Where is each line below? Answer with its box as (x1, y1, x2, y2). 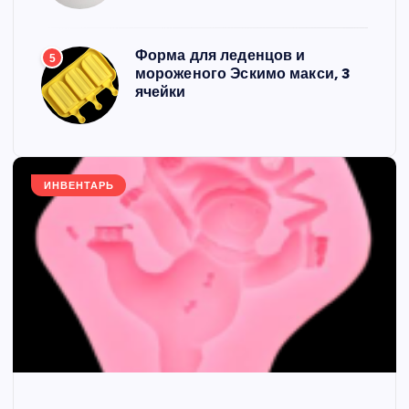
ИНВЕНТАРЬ (43, 179, 114, 192)
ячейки (134, 82, 186, 100)
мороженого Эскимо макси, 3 (134, 64, 351, 82)
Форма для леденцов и (134, 46, 306, 64)
